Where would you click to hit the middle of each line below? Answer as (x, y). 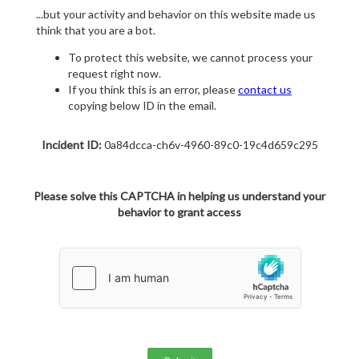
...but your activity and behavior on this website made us (176, 14)
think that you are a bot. (96, 30)
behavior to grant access (179, 212)
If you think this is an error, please (153, 90)
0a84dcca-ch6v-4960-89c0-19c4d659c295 (210, 145)
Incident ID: (71, 145)
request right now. (115, 74)
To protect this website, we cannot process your (190, 58)
